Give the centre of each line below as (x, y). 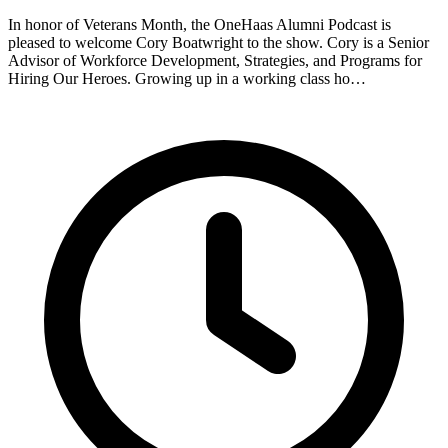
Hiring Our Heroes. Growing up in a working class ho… (187, 79)
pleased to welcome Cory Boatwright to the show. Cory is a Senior (218, 43)
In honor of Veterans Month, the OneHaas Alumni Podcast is (199, 25)
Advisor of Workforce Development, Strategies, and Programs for (215, 61)
